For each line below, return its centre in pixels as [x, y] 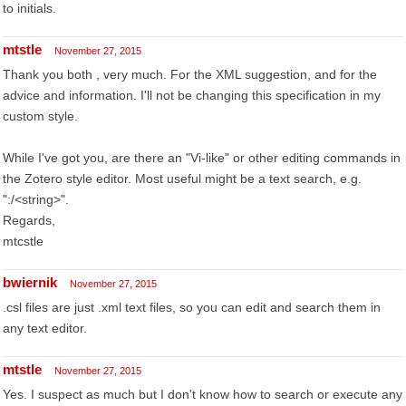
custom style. [40, 116]
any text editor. [45, 328]
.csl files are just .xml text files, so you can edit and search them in [192, 307]
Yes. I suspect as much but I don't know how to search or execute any [203, 394]
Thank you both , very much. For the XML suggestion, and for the [190, 74]
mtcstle [23, 241]
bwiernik [30, 282]
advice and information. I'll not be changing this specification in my [192, 95]
